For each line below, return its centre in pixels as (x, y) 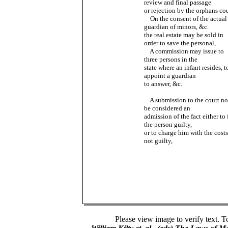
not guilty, (158, 141)
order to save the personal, (180, 43)
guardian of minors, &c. (176, 27)
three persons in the (170, 59)
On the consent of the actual (185, 19)
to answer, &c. (163, 84)
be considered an (167, 108)
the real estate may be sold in (183, 35)
